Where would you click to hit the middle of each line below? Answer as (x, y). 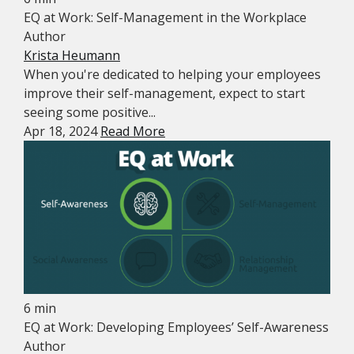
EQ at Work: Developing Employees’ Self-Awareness (176, 327)
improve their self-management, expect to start (164, 93)
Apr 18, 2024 (62, 131)
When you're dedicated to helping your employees (172, 74)
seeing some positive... (90, 112)
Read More (133, 131)
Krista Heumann (72, 55)
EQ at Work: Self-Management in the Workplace (165, 17)
